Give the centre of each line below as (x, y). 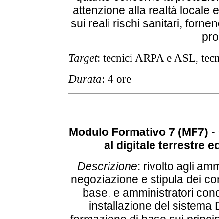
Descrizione (107, 166)
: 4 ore (116, 79)
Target (83, 58)
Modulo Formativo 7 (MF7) (139, 132)
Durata (85, 79)
